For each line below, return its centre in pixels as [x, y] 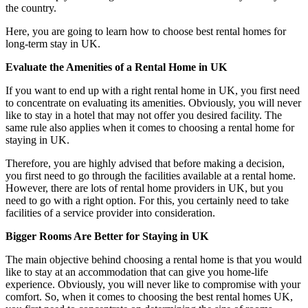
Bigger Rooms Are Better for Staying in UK [107, 236]
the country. [31, 8]
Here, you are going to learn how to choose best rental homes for [146, 31]
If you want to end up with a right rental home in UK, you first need [153, 90]
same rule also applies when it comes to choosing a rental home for [150, 127]
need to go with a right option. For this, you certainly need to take [147, 200]
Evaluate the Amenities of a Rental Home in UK [116, 67]
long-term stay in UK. [53, 43]
